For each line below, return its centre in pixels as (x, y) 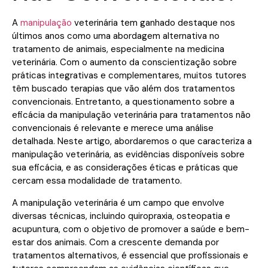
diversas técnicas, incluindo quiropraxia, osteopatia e (121, 216)
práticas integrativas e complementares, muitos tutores (129, 76)
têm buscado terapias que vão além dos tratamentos (124, 89)
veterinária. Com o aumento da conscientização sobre (124, 63)
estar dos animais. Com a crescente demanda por (115, 242)
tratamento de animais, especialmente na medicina (118, 49)
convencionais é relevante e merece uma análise (113, 128)
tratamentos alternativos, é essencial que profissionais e (130, 255)
